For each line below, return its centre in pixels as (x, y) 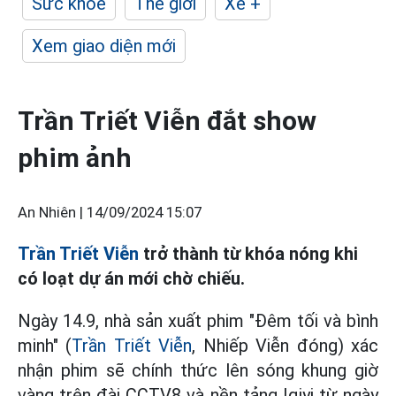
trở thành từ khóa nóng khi (248, 254)
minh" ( (45, 346)
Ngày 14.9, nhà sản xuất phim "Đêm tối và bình (198, 321)
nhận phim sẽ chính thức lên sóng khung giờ (198, 370)
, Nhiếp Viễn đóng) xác (286, 346)
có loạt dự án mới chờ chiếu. (131, 278)
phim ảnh (75, 158)
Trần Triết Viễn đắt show (167, 121)
